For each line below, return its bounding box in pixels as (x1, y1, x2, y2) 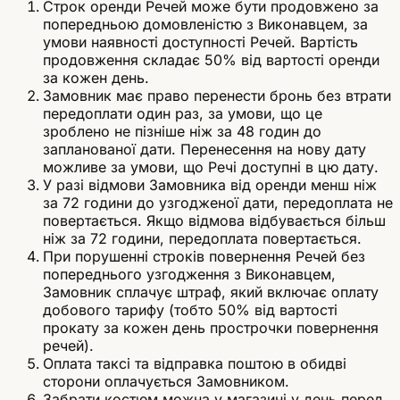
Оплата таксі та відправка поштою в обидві (43, 354, 346, 373)
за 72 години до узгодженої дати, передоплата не (43, 194, 393, 212)
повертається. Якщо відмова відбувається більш (43, 212, 386, 230)
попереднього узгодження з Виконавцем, (43, 265, 336, 284)
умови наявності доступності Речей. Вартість (43, 33, 358, 52)
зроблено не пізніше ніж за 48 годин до (43, 122, 321, 141)
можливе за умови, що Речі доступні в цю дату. (43, 158, 379, 177)
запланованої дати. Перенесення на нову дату (43, 140, 366, 159)
